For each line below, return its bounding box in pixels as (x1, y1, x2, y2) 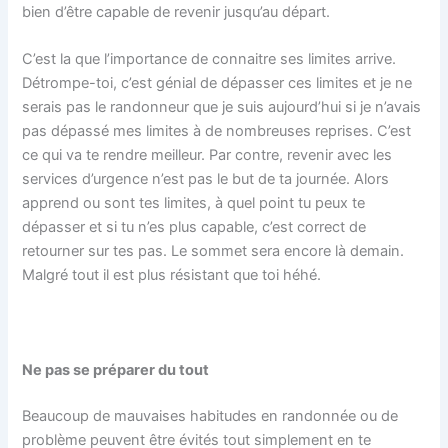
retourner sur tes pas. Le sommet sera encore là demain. (22, 242, 405, 260)
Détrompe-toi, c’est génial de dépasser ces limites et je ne (22, 74, 413, 92)
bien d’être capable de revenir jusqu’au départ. (22, 2, 331, 21)
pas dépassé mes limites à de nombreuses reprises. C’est (22, 122, 412, 140)
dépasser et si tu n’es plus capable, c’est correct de (22, 218, 367, 236)
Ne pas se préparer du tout (22, 360, 210, 379)
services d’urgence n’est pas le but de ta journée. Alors (22, 170, 390, 188)
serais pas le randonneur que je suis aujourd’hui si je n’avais (22, 98, 422, 116)
